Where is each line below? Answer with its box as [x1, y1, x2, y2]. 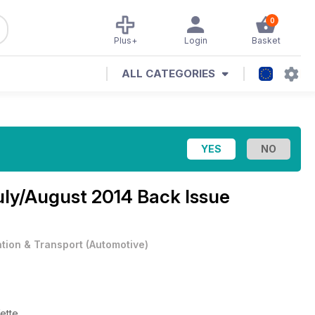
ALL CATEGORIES [122, 67, 215, 80]
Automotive [89, 238, 145, 250]
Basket [251, 35, 281, 46]
